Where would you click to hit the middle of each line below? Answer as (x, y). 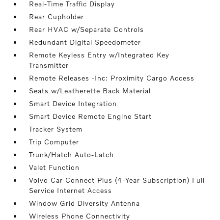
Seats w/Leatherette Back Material (90, 91)
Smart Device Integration (73, 103)
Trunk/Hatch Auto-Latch (72, 154)
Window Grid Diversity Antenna (85, 203)
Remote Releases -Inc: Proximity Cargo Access (112, 78)
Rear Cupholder (57, 16)
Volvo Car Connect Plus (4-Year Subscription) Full (117, 180)
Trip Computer (54, 142)
